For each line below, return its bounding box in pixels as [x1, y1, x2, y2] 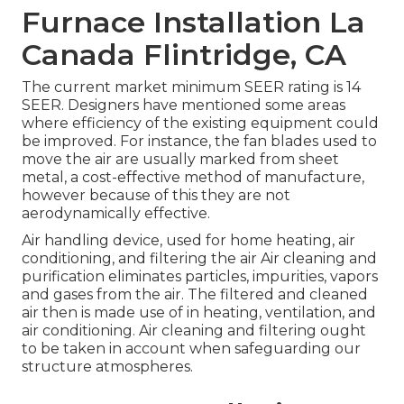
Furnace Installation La [22, 5, 365, 41]
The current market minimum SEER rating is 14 [22, 78, 361, 96]
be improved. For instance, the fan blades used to [22, 133, 377, 151]
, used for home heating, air [160, 232, 355, 250]
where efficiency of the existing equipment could [22, 115, 379, 133]
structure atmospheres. [22, 358, 193, 376]
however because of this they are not [22, 187, 290, 205]
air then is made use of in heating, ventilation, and [22, 304, 376, 322]
